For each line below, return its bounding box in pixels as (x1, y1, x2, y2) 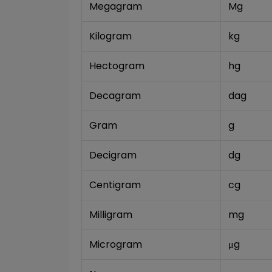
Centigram (89, 178, 141, 192)
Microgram (89, 237, 142, 251)
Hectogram (89, 59, 144, 73)
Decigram (89, 148, 137, 162)
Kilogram (89, 29, 132, 43)
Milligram (89, 208, 132, 222)
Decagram (89, 89, 141, 103)
